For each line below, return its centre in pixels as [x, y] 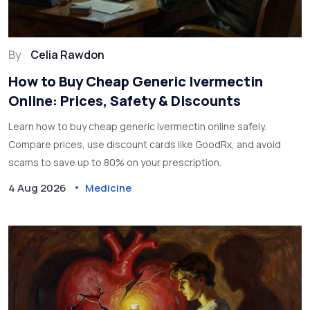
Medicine [108, 188]
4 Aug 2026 [37, 188]
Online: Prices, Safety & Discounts [125, 100]
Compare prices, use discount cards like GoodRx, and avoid [145, 144]
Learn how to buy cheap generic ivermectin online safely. [137, 126]
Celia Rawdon [67, 54]
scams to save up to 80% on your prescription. [115, 162]
